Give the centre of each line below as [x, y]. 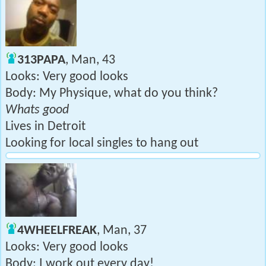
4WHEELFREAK [57, 231]
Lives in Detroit [45, 127]
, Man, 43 [90, 60]
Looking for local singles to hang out [102, 143]
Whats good [37, 110]
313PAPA [41, 60]
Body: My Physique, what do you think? [112, 94]
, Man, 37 [122, 231]
